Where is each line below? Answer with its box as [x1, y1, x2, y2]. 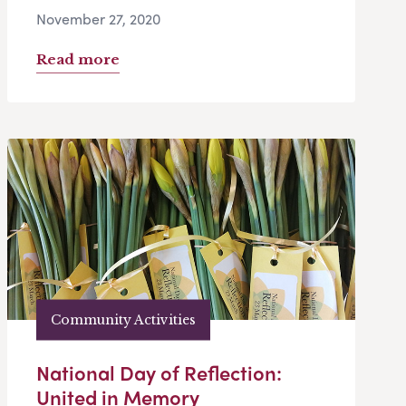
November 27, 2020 [36, 8, 160, 30]
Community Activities [51, 311, 196, 328]
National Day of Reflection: [36, 358, 282, 388]
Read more [36, 51, 120, 69]
